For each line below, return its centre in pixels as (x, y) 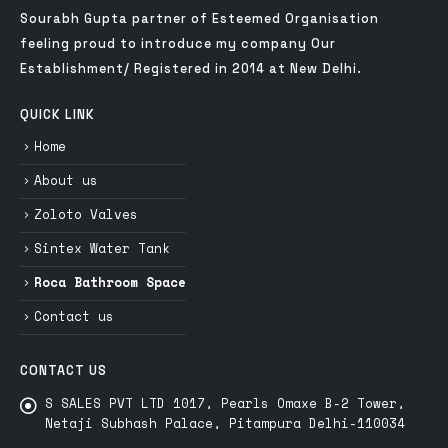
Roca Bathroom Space (110, 282)
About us (66, 181)
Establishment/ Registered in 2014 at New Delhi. (191, 69)
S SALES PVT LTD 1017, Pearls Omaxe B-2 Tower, (225, 404)
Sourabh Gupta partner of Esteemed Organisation (199, 19)
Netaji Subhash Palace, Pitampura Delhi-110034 (225, 424)
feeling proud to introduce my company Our (178, 44)
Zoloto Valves (86, 215)
